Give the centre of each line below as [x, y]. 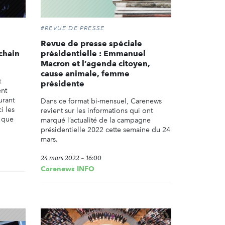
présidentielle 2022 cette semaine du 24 [105, 130]
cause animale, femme [85, 74]
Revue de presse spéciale [91, 44]
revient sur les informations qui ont [97, 111]
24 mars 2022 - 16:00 [71, 158]
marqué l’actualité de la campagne [96, 121]
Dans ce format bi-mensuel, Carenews [101, 101]
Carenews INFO [68, 169]
